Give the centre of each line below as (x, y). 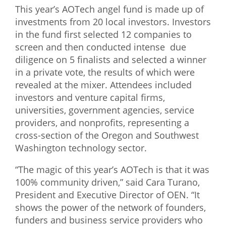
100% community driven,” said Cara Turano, (107, 182)
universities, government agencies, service (105, 110)
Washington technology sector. (81, 148)
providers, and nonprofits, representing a (102, 123)
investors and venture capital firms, (90, 97)
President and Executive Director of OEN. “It (107, 195)
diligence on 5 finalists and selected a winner (111, 60)
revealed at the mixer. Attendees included (103, 85)
